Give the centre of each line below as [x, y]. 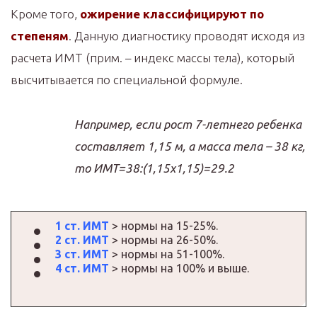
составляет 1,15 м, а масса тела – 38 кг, [190, 146]
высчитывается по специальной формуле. [127, 79]
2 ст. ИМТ [82, 240]
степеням [40, 35]
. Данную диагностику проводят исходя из [187, 35]
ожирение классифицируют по [172, 13]
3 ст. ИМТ [82, 254]
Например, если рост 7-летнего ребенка [188, 124]
